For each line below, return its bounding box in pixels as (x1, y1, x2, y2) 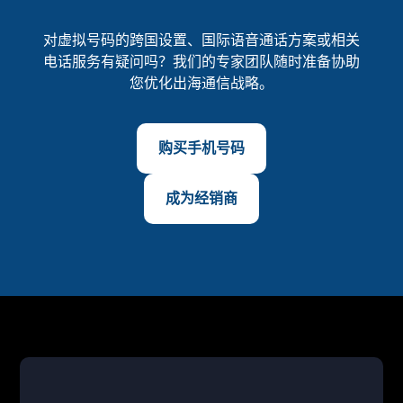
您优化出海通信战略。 (129, 72, 273, 94)
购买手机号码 (157, 137, 245, 158)
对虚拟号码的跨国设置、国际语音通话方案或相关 (42, 29, 360, 50)
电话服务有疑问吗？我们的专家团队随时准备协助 (42, 50, 360, 72)
